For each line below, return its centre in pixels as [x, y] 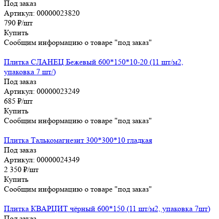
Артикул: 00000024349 [42, 159]
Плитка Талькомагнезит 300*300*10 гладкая [78, 140]
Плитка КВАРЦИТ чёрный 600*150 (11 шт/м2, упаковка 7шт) [107, 208]
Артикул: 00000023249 [42, 91]
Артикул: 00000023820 [42, 13]
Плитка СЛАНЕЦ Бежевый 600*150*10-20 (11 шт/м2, [94, 62]
